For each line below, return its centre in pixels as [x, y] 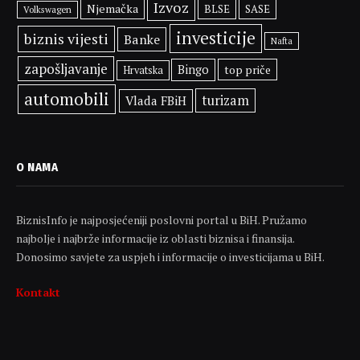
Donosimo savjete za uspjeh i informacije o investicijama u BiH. [170, 256]
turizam [225, 100]
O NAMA [37, 167]
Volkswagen [48, 9]
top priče [248, 69]
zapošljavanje [65, 68]
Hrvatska [143, 70]
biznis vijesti [66, 38]
